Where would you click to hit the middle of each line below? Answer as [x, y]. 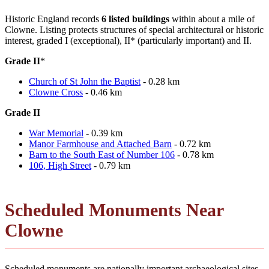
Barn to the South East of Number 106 [102, 154]
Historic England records [53, 19]
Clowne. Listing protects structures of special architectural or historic [134, 29]
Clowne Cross [56, 92]
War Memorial [56, 133]
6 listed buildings [135, 19]
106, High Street [60, 165]
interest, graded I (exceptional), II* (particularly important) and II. [128, 40]
